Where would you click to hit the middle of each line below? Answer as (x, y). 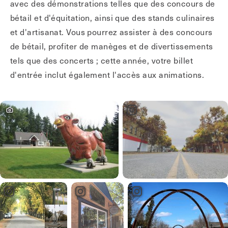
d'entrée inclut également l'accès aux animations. (107, 74)
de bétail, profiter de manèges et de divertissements (112, 46)
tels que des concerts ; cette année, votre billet (102, 60)
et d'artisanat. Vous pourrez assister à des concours (111, 32)
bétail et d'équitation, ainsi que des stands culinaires (112, 17)
